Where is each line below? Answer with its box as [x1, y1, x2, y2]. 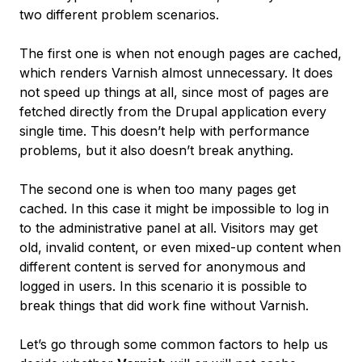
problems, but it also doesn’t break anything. [19, 142, 293, 158]
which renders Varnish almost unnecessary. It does [19, 65, 333, 81]
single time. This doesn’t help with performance [19, 123, 309, 139]
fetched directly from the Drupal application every [19, 103, 326, 120]
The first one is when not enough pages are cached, [19, 45, 342, 61]
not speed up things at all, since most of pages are [19, 84, 329, 100]
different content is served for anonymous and [19, 259, 305, 275]
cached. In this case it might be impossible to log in [19, 200, 329, 217]
